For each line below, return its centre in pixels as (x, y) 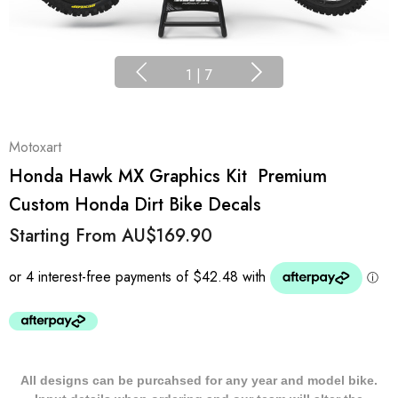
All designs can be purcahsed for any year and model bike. (199, 380)
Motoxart (35, 147)
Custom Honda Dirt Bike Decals (135, 205)
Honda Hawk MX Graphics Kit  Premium (168, 176)
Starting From (65, 236)
